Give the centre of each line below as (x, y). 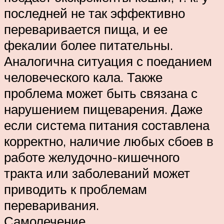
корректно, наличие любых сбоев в (109, 141)
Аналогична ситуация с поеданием (108, 61)
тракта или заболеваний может (97, 173)
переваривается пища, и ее (86, 29)
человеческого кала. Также (83, 77)
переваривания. (51, 205)
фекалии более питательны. (88, 45)
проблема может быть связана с (101, 93)
